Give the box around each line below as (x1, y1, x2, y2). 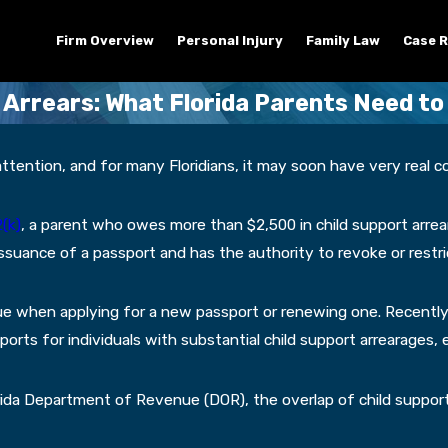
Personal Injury (176, 33, 283, 48)
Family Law (305, 33, 380, 48)
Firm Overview (55, 33, 154, 48)
